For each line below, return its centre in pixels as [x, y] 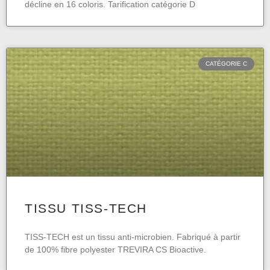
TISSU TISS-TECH [86, 209]
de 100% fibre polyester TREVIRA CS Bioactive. [115, 250]
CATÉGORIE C [226, 64]
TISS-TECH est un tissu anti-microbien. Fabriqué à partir [133, 237]
